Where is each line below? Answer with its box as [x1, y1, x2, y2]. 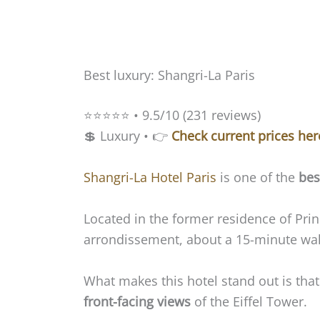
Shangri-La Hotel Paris [84, 168, 216, 186]
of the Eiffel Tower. [191, 292, 307, 310]
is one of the [216, 168, 299, 186]
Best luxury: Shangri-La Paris [84, 66, 255, 84]
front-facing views [84, 292, 191, 310]
